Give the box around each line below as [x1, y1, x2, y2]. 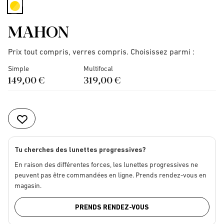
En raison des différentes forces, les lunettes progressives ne [14, 160, 198, 168]
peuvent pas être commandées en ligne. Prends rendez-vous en [14, 171, 206, 179]
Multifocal [83, 64, 113, 72]
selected [16, 11, 45, 20]
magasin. [14, 181, 41, 189]
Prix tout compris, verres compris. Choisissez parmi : [8, 47, 194, 56]
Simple [8, 64, 29, 72]
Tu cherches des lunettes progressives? [14, 145, 146, 153]
